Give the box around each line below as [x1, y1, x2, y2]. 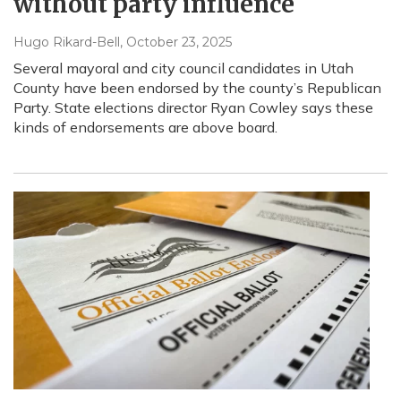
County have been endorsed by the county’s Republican [13, 78, 381, 97]
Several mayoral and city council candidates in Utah [13, 58, 354, 77]
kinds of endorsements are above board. [13, 117, 277, 136]
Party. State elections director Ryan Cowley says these [13, 98, 373, 116]
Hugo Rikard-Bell [13, 33, 120, 50]
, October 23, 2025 [120, 33, 232, 50]
